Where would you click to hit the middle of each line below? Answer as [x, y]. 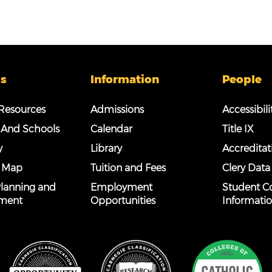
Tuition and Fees [128, 168]
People [242, 79]
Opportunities [123, 200]
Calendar [112, 129]
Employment [122, 187]
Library [107, 148]
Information [125, 79]
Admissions [117, 109]
